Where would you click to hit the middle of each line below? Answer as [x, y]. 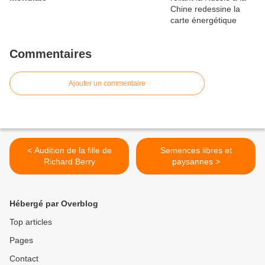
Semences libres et [196, 151]
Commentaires [51, 54]
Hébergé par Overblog [54, 204]
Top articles [31, 222]
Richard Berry [69, 162]
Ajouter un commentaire [107, 84]
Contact [24, 259]
